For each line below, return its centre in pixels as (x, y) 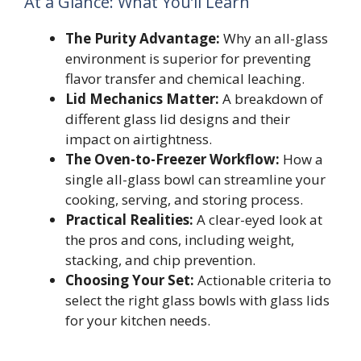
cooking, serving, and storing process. (184, 200)
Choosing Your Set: (130, 280)
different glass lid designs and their (178, 119)
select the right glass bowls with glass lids (197, 301)
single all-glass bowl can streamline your (195, 180)
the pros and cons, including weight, (180, 240)
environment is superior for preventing (188, 59)
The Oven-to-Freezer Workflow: (172, 160)
